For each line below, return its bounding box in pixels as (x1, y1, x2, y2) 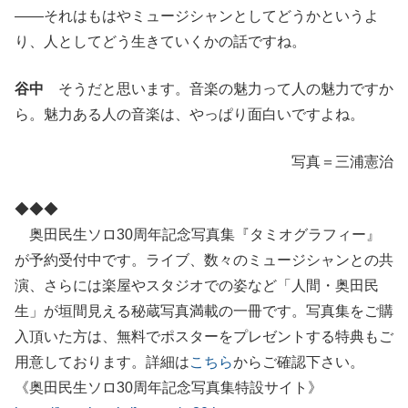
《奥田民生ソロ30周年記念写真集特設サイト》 (15, 380, 322, 396)
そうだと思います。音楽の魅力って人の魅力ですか (44, 81, 393, 97)
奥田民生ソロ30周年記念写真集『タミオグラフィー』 (15, 227, 381, 243)
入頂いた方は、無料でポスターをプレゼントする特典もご (15, 329, 393, 345)
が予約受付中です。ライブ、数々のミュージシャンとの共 (15, 252, 393, 269)
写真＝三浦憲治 (291, 154, 393, 170)
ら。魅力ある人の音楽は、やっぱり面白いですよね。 (15, 107, 364, 123)
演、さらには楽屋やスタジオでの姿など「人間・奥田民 (15, 278, 379, 294)
